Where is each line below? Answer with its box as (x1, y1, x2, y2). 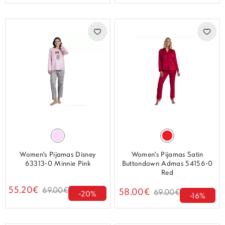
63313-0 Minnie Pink (25, 160, 90, 168)
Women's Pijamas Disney (20, 151, 96, 159)
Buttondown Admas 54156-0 (122, 160, 213, 168)
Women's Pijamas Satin (131, 151, 203, 159)
